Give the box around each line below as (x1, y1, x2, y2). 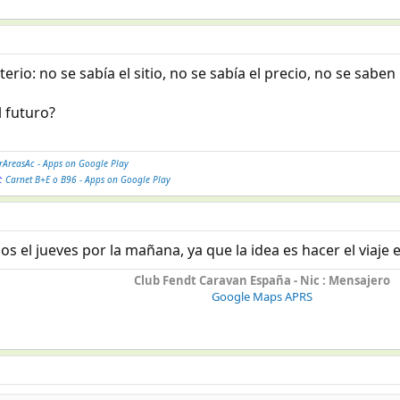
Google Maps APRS (212, 288, 313, 304)
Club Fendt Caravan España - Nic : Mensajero (134, 272, 391, 288)
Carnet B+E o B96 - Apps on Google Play (4, 173, 171, 186)
